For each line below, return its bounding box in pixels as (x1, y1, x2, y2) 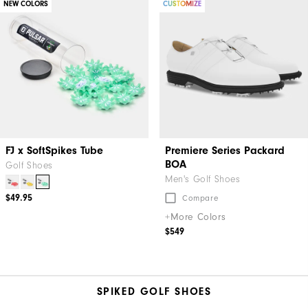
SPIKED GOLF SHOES (96, 285, 212, 298)
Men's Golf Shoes (165, 174, 241, 186)
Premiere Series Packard (165, 144, 285, 157)
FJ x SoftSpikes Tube (5, 144, 103, 157)
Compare (182, 193, 219, 203)
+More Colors (165, 211, 226, 223)
